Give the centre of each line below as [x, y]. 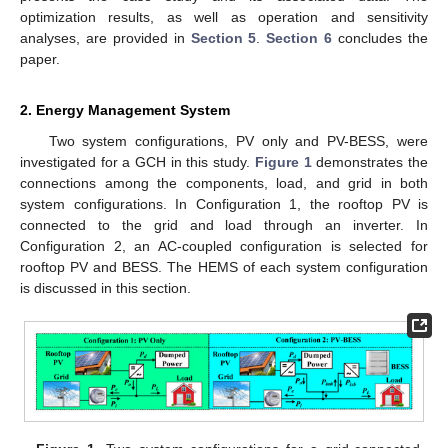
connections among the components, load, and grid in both [224, 182]
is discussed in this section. [105, 287]
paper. [40, 58]
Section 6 [299, 37]
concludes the [380, 37]
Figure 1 [283, 161]
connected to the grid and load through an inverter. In [224, 224]
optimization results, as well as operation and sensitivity [224, 16]
